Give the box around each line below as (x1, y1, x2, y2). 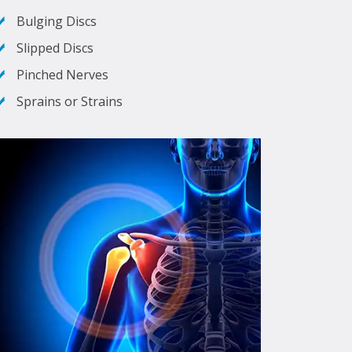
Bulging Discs (16, 12, 97, 30)
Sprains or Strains (16, 92, 123, 110)
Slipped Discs (16, 38, 93, 57)
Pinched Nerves (16, 65, 108, 83)
